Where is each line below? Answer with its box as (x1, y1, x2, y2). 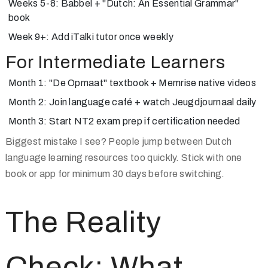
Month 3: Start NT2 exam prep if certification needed (8, 116, 240, 126)
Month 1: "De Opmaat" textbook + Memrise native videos (8, 78, 256, 88)
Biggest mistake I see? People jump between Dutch (5, 136, 232, 147)
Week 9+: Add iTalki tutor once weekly (8, 32, 173, 42)
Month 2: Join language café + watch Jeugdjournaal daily (8, 97, 257, 107)
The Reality (5, 206, 162, 239)
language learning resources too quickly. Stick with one (5, 153, 242, 163)
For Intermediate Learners (5, 53, 226, 72)
